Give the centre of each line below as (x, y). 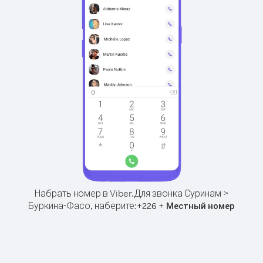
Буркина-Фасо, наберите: (82, 205)
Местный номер (200, 206)
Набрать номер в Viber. (84, 193)
